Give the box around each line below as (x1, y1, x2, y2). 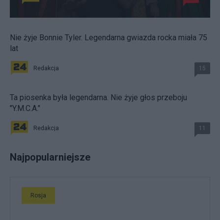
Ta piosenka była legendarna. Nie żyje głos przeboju (10, 93, 187, 103)
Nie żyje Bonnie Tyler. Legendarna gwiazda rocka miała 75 (10, 33, 207, 43)
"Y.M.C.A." (10, 104, 40, 113)
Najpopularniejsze (10, 151, 90, 164)
